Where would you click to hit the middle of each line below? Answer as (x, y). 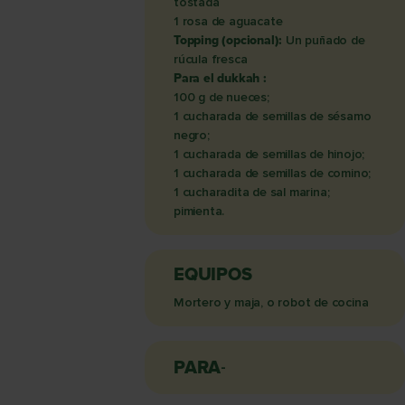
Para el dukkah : (220, 78)
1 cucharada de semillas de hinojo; (269, 154)
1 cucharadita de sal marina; (252, 192)
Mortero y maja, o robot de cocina (271, 302)
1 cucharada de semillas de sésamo (273, 116)
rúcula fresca (211, 59)
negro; (192, 135)
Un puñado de (324, 40)
